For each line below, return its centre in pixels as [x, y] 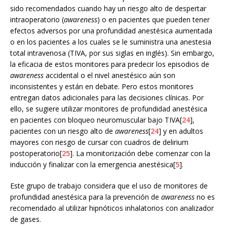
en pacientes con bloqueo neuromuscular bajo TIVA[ [96, 120]
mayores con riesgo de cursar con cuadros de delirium [99, 142]
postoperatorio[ [36, 153]
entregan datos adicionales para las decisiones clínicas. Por [107, 97]
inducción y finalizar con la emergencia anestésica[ [93, 164]
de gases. [26, 219]
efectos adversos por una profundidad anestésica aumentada [111, 30]
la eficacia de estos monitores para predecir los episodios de [110, 64]
